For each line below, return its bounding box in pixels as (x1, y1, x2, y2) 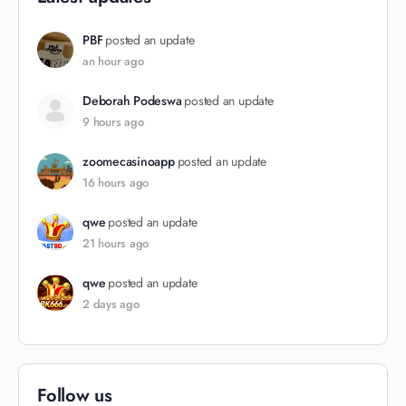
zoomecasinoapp (82, 152, 175, 170)
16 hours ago (82, 174, 150, 191)
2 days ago (82, 295, 140, 313)
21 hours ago (82, 235, 150, 252)
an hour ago (82, 53, 144, 70)
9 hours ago (82, 113, 144, 130)
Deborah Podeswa (82, 92, 182, 110)
